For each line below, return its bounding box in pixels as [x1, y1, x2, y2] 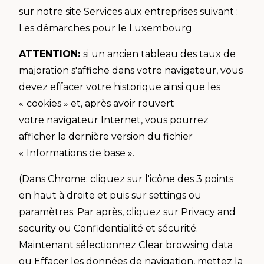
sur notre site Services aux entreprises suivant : [19, 5, 238, 17]
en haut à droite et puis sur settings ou [19, 189, 202, 201]
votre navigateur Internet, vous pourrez [19, 114, 209, 126]
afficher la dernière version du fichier [19, 130, 193, 142]
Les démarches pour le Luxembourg [19, 22, 192, 34]
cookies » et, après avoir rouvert [27, 97, 174, 109]
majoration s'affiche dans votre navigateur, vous [19, 64, 243, 76]
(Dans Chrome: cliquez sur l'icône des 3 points [19, 173, 233, 184]
